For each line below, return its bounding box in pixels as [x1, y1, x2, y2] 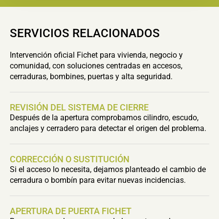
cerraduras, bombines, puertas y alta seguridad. [10, 72, 173, 81]
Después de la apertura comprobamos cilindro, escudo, [10, 113, 198, 122]
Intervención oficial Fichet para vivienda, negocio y [10, 50, 183, 60]
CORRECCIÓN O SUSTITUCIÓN [10, 154, 130, 164]
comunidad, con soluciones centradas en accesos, [10, 61, 182, 70]
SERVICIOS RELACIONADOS [10, 26, 160, 40]
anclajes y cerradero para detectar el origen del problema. [10, 124, 206, 133]
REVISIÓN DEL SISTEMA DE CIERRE [10, 102, 149, 112]
